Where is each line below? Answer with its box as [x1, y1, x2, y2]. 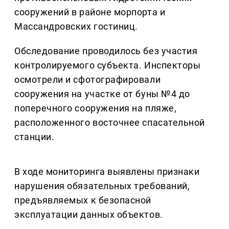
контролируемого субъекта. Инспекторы [14, 60, 201, 71]
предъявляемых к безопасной [14, 195, 152, 206]
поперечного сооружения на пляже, [14, 103, 177, 114]
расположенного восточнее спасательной [14, 117, 205, 128]
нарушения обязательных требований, [14, 180, 190, 192]
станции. [14, 131, 55, 143]
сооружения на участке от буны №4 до [14, 88, 190, 100]
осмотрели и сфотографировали [14, 74, 161, 85]
